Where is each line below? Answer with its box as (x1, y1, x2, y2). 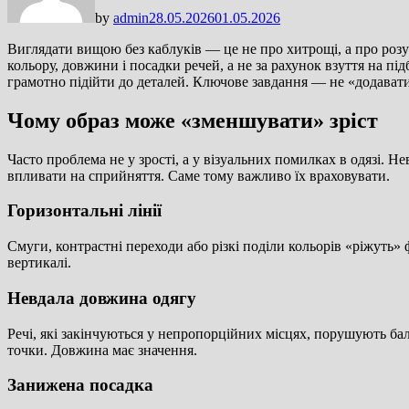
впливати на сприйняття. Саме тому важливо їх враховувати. (7, 167, 390, 184)
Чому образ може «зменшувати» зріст (7, 108, 378, 132)
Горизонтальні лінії (7, 201, 162, 221)
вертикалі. (7, 255, 71, 271)
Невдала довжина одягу (7, 288, 196, 308)
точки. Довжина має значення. (7, 341, 197, 358)
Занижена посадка (7, 375, 153, 395)
